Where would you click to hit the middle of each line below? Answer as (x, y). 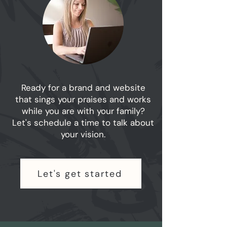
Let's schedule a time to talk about (83, 123)
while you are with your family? (83, 111)
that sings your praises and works (83, 99)
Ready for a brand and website (83, 88)
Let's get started (80, 174)
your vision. (83, 134)
